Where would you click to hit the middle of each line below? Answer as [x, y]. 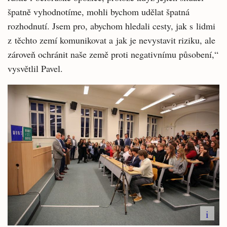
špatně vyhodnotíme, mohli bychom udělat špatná [99, 11]
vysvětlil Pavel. [35, 68]
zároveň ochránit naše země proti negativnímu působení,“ [113, 54]
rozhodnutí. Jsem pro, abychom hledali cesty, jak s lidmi [111, 26]
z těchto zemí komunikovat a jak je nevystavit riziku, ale [111, 40]
